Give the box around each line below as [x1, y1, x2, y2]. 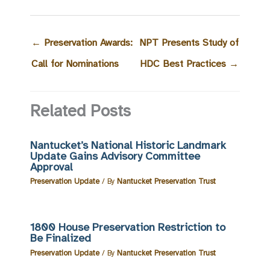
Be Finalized [30, 231, 91, 245]
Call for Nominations [31, 57, 119, 70]
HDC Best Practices [140, 57, 229, 70]
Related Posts [30, 100, 131, 121]
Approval [30, 160, 73, 174]
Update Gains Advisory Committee [30, 149, 200, 163]
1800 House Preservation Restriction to [30, 221, 225, 234]
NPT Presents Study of [139, 36, 239, 49]
